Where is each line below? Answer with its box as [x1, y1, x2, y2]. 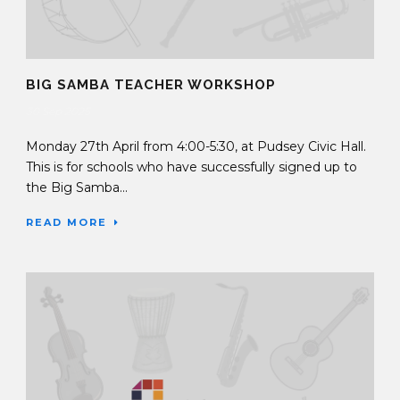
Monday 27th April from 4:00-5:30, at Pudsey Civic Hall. [26, 138, 366, 155]
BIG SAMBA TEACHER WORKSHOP [26, 77, 276, 94]
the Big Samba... [26, 179, 128, 196]
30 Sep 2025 [26, 104, 90, 119]
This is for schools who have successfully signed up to [26, 159, 357, 176]
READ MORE [26, 216, 107, 229]
